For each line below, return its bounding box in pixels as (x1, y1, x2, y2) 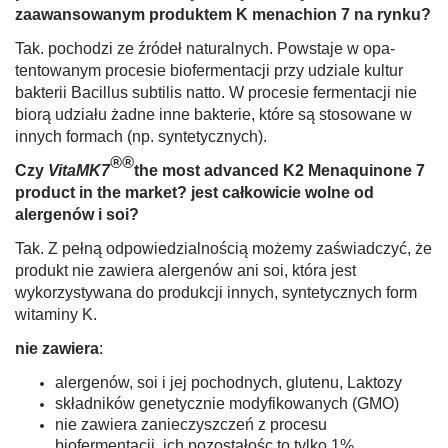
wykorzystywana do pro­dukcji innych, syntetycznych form (15, 284, 417, 302)
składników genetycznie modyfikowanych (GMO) (55, 395, 399, 413)
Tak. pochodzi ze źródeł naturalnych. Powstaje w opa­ (15, 40, 395, 58)
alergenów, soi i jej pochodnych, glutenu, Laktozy (55, 374, 402, 392)
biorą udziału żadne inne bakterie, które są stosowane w (15, 106, 412, 124)
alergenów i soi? (15, 206, 139, 224)
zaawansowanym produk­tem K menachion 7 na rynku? (15, 6, 431, 24)
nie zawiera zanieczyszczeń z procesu (55, 416, 327, 434)
